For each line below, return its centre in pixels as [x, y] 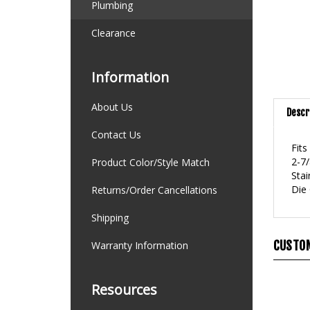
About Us [112, 107]
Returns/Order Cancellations [154, 190]
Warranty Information [140, 245]
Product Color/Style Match [151, 162]
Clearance [113, 33]
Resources [124, 290]
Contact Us [116, 135]
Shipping [110, 218]
